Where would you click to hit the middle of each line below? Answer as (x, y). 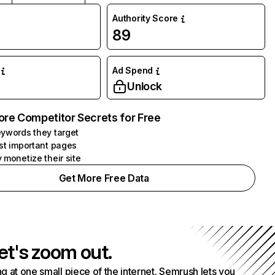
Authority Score (145, 18)
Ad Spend (133, 70)
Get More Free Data (104, 178)
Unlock (145, 86)
